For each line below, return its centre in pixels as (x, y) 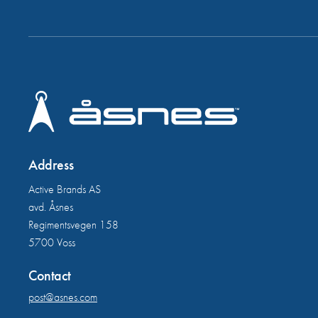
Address (51, 165)
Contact (50, 276)
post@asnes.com (63, 297)
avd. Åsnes (51, 207)
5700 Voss (52, 243)
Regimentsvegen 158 (73, 225)
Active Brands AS (65, 190)
